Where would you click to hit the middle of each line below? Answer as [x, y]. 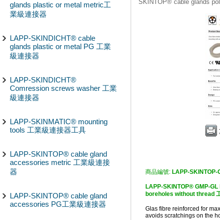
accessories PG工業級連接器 [58, 204]
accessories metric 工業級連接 [60, 162]
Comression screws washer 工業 [63, 88]
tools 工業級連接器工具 [48, 130]
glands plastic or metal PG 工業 [60, 46]
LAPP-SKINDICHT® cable [53, 38]
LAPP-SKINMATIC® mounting [59, 122]
